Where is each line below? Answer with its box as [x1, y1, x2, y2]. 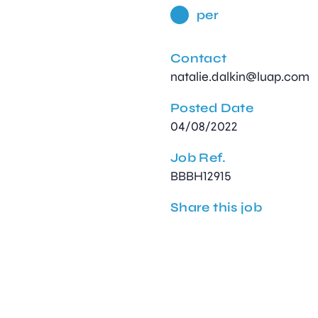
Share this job [170, 199, 263, 216]
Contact [170, 50, 227, 67]
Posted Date [170, 100, 253, 116]
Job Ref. [170, 150, 226, 166]
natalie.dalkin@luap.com [170, 69, 309, 85]
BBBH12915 [170, 168, 231, 185]
